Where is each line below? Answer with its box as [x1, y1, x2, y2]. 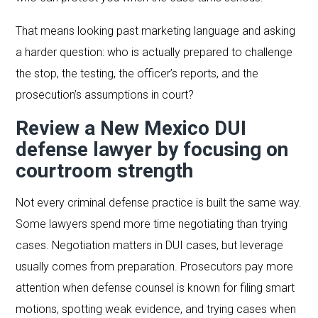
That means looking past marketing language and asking [16, 23, 296, 38]
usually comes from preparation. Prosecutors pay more [16, 259, 294, 273]
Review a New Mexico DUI [16, 116, 247, 140]
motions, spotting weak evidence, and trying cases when [16, 302, 297, 316]
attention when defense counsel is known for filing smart [16, 280, 295, 295]
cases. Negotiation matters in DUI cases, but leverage [16, 238, 284, 252]
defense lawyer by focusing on [16, 137, 289, 161]
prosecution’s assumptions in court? [16, 87, 194, 102]
